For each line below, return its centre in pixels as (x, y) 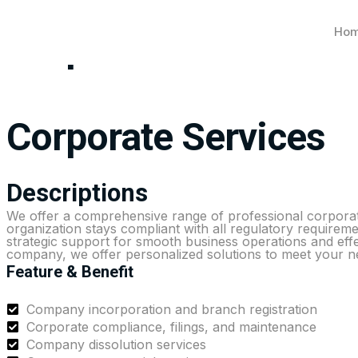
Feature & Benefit (70, 272)
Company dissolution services (116, 345)
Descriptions (77, 193)
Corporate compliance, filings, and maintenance (171, 327)
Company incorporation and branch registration (172, 310)
